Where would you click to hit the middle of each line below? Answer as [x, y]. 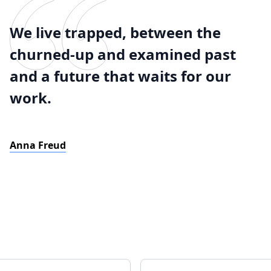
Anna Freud [38, 145]
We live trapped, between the [115, 32]
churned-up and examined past [123, 54]
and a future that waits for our [120, 76]
